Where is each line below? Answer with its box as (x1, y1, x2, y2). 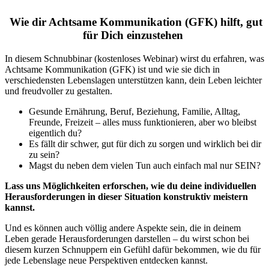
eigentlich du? (29, 127, 82, 138)
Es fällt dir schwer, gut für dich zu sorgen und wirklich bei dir (29, 138, 261, 149)
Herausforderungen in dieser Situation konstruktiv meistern (5, 191, 248, 202)
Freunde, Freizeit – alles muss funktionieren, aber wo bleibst (29, 116, 256, 127)
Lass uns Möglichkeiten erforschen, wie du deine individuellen (5, 180, 256, 191)
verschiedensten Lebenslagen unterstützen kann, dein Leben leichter (5, 74, 262, 85)
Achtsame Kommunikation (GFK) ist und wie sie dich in (5, 64, 220, 74)
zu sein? (29, 149, 59, 160)
